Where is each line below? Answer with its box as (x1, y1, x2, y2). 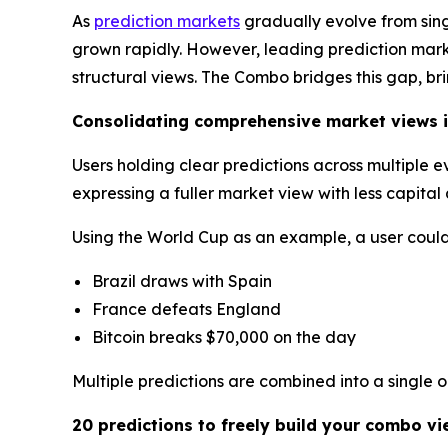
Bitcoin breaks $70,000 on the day (92, 327, 356, 348)
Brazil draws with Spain (92, 271, 272, 292)
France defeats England (92, 299, 281, 320)
